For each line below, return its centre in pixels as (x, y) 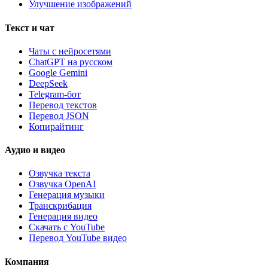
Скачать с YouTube (67, 227)
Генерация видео (63, 217)
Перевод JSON (59, 115)
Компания (27, 261)
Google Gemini (58, 72)
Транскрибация (60, 206)
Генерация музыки (67, 195)
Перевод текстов (63, 105)
